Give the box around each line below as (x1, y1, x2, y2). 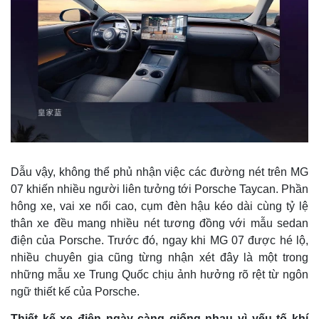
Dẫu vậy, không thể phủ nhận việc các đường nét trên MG (11, 165, 308, 178)
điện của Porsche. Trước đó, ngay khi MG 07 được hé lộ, (11, 234, 308, 246)
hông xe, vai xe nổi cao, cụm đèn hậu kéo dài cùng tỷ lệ (11, 199, 308, 212)
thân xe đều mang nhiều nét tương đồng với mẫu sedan (11, 216, 308, 229)
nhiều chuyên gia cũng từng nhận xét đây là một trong (11, 251, 308, 263)
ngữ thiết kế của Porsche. (11, 285, 145, 298)
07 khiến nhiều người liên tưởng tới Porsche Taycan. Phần (11, 182, 308, 195)
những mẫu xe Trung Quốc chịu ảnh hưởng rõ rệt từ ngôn (11, 268, 308, 281)
